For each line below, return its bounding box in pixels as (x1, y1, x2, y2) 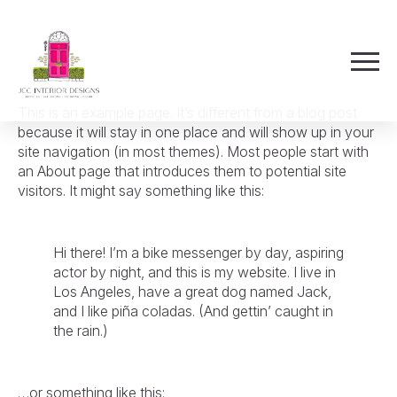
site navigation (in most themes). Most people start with (18, 143, 369, 160)
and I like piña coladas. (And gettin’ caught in (53, 302, 333, 320)
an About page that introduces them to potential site (18, 162, 346, 180)
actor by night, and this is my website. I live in (53, 263, 336, 281)
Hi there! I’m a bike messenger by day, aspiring (53, 244, 344, 261)
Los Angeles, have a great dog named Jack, (53, 283, 331, 300)
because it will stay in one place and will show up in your (18, 123, 374, 141)
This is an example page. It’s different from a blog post (18, 104, 357, 121)
